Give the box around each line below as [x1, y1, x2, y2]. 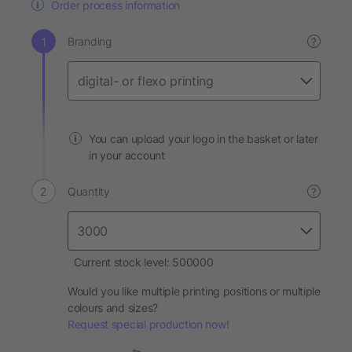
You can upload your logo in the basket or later [89, 132, 318, 145]
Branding [68, 35, 112, 48]
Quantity [68, 185, 110, 198]
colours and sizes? [68, 301, 158, 314]
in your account [89, 148, 165, 162]
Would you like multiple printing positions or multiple [68, 284, 321, 298]
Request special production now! [68, 317, 229, 331]
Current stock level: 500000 [74, 255, 214, 269]
